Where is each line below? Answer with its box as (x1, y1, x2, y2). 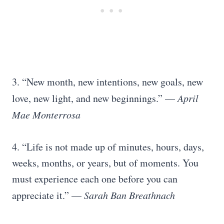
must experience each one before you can (12, 172, 177, 185)
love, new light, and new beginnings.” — (12, 91, 175, 105)
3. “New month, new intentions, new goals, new (12, 75, 203, 88)
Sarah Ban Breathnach (84, 188, 175, 201)
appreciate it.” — (12, 188, 84, 202)
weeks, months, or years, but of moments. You (12, 156, 198, 169)
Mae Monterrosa (12, 108, 80, 121)
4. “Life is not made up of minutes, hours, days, (12, 140, 204, 153)
